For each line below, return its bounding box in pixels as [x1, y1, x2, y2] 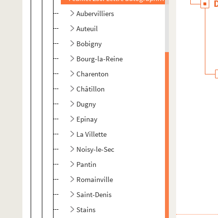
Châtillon [76, 84, 105, 93]
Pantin [76, 160, 96, 169]
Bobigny [76, 39, 102, 48]
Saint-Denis [76, 190, 111, 199]
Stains [76, 205, 95, 214]
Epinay [76, 114, 97, 124]
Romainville [76, 175, 113, 184]
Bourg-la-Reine [76, 54, 123, 63]
